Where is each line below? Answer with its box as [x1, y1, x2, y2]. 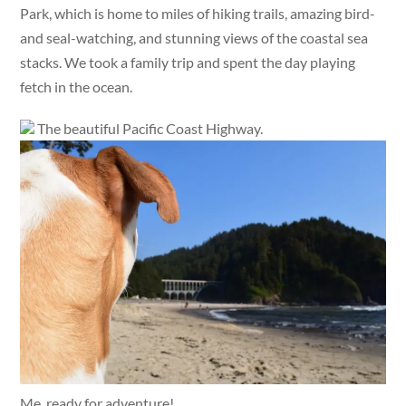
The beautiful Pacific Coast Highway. [34, 119, 264, 137]
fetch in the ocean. [20, 77, 133, 95]
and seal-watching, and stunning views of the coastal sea [20, 28, 369, 46]
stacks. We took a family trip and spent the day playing [20, 53, 356, 71]
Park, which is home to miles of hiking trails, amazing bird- [20, 4, 376, 22]
